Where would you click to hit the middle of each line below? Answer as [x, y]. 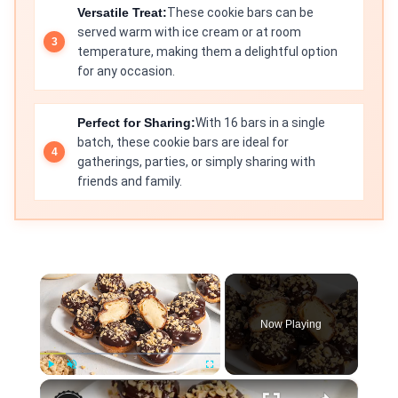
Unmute [84, 383]
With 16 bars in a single [260, 123]
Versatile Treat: [122, 12]
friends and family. [130, 181]
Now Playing [291, 324]
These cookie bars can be [240, 12]
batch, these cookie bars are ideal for [183, 142]
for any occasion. [126, 71]
